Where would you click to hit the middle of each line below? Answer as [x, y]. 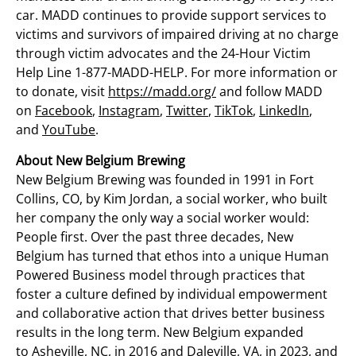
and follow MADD [269, 91]
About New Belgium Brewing [101, 160]
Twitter [187, 110]
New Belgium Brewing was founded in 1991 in [153, 179]
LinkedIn [284, 110]
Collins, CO [48, 198]
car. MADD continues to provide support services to [171, 15]
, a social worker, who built [248, 198]
